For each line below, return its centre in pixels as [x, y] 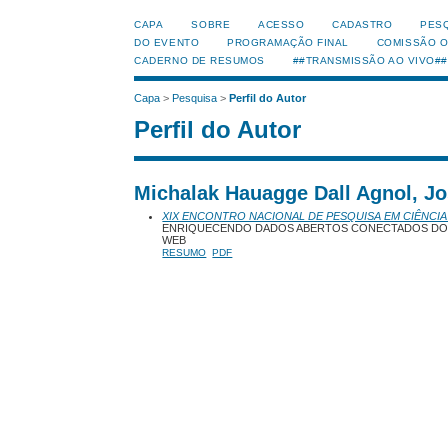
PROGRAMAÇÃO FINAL [288, 42]
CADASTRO [362, 24]
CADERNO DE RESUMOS [199, 60]
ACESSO [281, 24]
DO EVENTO [167, 42]
